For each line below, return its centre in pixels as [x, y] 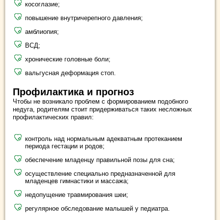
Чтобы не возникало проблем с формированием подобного [100, 101]
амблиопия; [42, 31]
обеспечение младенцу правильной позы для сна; [100, 160]
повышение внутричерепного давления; [84, 18]
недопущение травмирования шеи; [77, 194]
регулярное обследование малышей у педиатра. [97, 208]
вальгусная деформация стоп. [70, 73]
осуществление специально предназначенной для [100, 173]
